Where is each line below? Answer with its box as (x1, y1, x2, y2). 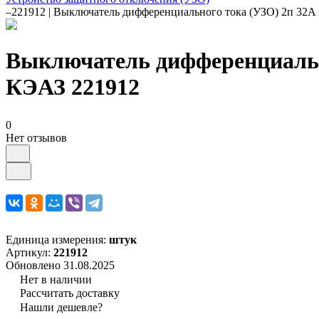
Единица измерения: (6, 233, 109, 246)
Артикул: (6, 246, 53, 258)
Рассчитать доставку (20, 286, 120, 299)
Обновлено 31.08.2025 (6, 258, 115, 271)
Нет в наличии (20, 273, 92, 286)
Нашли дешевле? (20, 300, 103, 313)
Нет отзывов (6, 131, 67, 144)
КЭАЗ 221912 (6, 74, 140, 100)
